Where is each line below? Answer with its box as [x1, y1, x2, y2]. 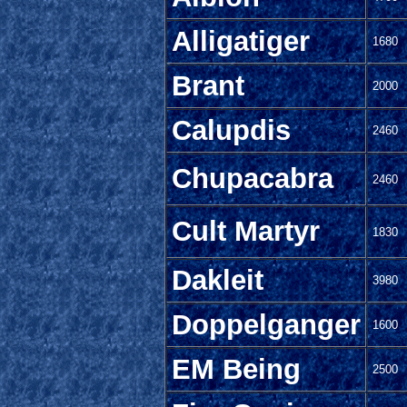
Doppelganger [172, 308, 361, 341]
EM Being [172, 352, 301, 385]
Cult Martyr [172, 214, 320, 247]
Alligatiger [172, 25, 310, 57]
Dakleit [172, 263, 263, 296]
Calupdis [172, 114, 291, 146]
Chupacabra [172, 162, 333, 194]
